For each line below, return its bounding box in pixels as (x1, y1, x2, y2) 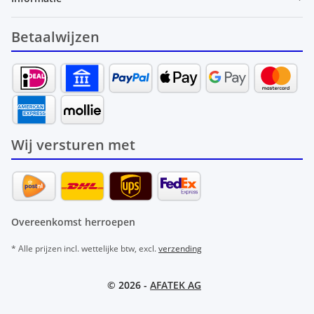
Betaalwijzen (11, 27, 100, 47)
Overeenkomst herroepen (11, 214, 135, 228)
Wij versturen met (11, 135, 135, 155)
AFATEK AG (150, 278, 201, 292)
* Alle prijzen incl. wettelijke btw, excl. (11, 242, 158, 254)
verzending (158, 242, 202, 254)
